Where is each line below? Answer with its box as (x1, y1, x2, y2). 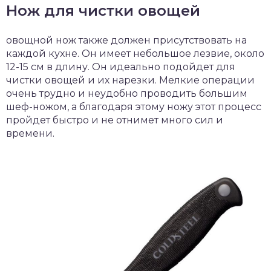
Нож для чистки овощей (6, 1, 200, 19)
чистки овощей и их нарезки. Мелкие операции (6, 74, 255, 86)
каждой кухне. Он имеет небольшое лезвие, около (6, 47, 264, 59)
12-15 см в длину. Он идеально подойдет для (6, 60, 235, 73)
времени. (6, 127, 54, 139)
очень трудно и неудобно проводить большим (6, 87, 247, 99)
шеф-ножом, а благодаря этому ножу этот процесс (6, 100, 261, 113)
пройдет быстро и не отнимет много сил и (6, 114, 223, 126)
